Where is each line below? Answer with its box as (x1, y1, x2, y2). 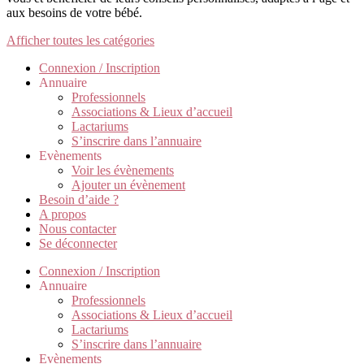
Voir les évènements (71, 163, 174, 177)
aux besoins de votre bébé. (6, 6, 142, 19)
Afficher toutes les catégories (6, 33, 154, 47)
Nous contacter (39, 222, 116, 236)
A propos (39, 207, 86, 221)
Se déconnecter (39, 236, 117, 250)
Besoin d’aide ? (39, 193, 119, 206)
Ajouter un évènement (71, 178, 185, 192)
